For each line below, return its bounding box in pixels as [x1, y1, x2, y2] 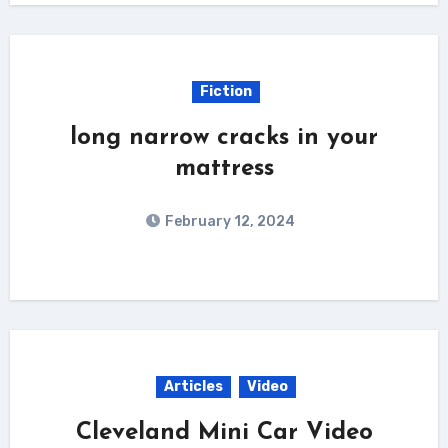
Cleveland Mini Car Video [75, 420, 373, 445]
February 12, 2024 [165, 212, 295, 230]
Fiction [200, 82, 252, 100]
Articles [164, 377, 223, 395]
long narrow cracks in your [70, 125, 378, 150]
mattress [174, 156, 274, 181]
